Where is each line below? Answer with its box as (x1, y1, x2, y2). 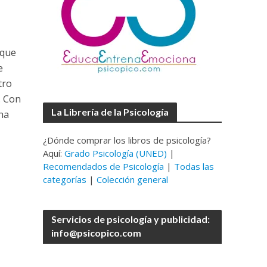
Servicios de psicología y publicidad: (51, 213, 210, 225)
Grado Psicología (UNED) (64, 147, 167, 159)
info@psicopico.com (51, 227, 142, 238)
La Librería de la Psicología (51, 106, 169, 117)
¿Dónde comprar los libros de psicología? (43, 134, 212, 146)
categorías (43, 173, 87, 185)
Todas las (174, 160, 215, 172)
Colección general (97, 173, 169, 185)
